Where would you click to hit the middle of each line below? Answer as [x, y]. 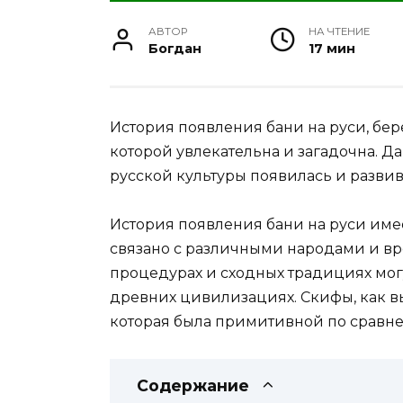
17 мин [331, 49]
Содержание [193, 385]
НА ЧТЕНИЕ [339, 32]
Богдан [175, 49]
